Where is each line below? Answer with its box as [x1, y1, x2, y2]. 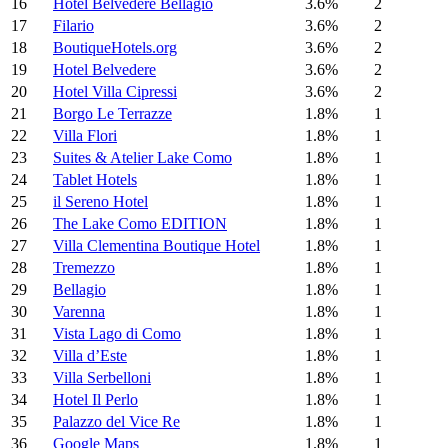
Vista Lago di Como [53, 325, 181, 343]
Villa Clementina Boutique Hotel [53, 237, 260, 255]
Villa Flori [53, 127, 117, 145]
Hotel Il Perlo [53, 391, 138, 409]
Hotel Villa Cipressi [53, 83, 177, 101]
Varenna [53, 303, 105, 321]
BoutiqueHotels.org [53, 39, 177, 57]
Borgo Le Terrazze [53, 105, 172, 123]
